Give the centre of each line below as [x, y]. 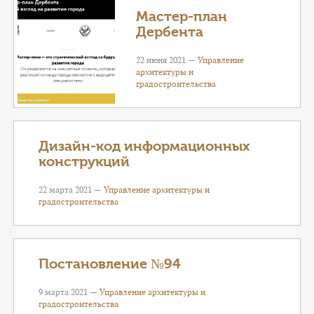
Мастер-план [182, 16]
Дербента [170, 32]
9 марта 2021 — [69, 292]
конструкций [84, 162]
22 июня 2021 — [167, 60]
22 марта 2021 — [71, 190]
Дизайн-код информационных [144, 146]
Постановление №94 [110, 264]
